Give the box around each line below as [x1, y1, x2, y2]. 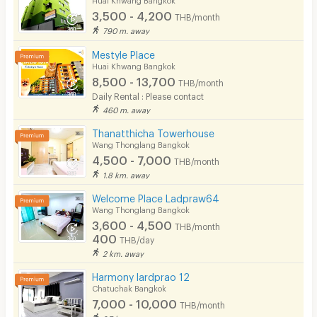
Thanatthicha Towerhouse [92, 127, 215, 135]
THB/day [120, 234, 155, 242]
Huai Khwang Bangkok [92, 61, 176, 68]
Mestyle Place [92, 48, 156, 57]
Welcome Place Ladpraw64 [92, 192, 220, 200]
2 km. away [103, 248, 144, 255]
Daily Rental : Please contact [92, 91, 204, 98]
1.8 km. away [103, 170, 150, 177]
